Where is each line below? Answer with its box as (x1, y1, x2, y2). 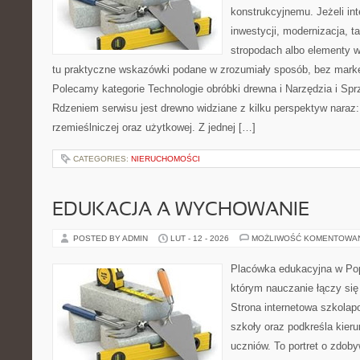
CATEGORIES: (73, 154, 131, 163)
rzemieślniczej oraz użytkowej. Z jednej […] (52, 121, 256, 133)
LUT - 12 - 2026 (170, 234, 229, 243)
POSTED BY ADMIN (73, 234, 150, 243)
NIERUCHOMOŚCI (131, 154, 200, 163)
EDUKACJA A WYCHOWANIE (52, 202, 309, 219)
